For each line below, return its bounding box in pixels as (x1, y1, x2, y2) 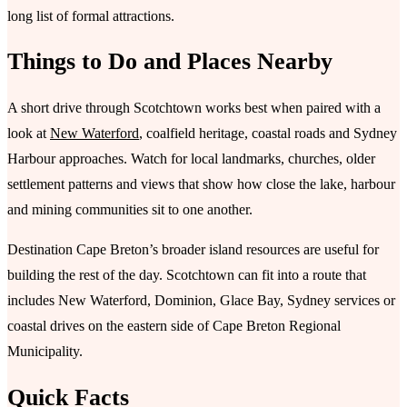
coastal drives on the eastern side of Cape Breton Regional (7, 318, 341, 334)
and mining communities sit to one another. (7, 202, 253, 218)
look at (7, 125, 50, 142)
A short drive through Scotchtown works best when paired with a (7, 100, 381, 116)
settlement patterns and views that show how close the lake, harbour (7, 176, 395, 193)
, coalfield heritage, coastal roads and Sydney (139, 125, 397, 142)
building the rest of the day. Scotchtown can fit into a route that (7, 267, 366, 283)
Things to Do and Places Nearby (7, 48, 333, 75)
